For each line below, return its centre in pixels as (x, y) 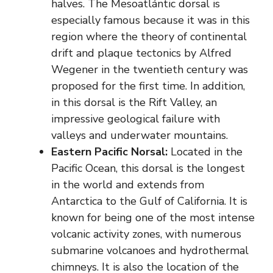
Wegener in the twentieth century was (150, 70)
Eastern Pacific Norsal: (109, 152)
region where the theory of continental (149, 37)
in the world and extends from (128, 185)
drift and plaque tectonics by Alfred (141, 53)
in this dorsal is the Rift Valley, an (134, 103)
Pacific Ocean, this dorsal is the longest (148, 168)
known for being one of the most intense (153, 218)
